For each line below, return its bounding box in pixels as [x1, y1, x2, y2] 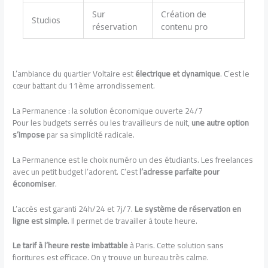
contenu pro [160, 21, 208, 33]
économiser [13, 175, 56, 191]
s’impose [13, 126, 45, 142]
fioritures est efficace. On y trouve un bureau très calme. [13, 249, 209, 266]
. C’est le [220, 65, 250, 81]
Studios [31, 14, 60, 26]
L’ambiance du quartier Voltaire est [13, 65, 136, 81]
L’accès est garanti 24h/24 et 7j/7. [13, 200, 135, 217]
